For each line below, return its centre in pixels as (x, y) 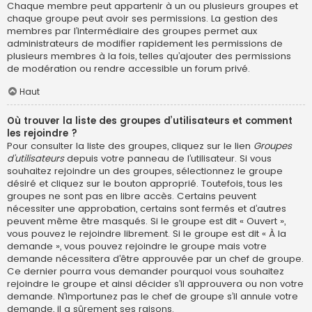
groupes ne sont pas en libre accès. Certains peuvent (132, 196)
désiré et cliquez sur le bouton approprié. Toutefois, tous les (145, 184)
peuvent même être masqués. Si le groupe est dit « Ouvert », (146, 221)
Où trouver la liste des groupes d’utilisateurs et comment (150, 121)
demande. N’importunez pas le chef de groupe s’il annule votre (153, 297)
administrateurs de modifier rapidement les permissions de (145, 43)
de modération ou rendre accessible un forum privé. (128, 68)
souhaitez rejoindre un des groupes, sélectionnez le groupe (145, 171)
